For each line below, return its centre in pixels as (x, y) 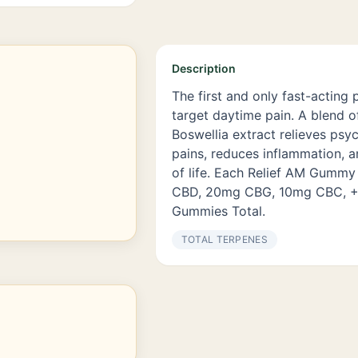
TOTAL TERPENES (224, 239)
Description (203, 68)
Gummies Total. (218, 211)
